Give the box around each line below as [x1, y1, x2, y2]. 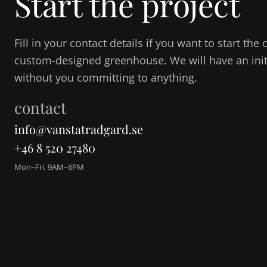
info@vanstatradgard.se [14, 121, 143, 138]
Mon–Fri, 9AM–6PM [14, 162, 84, 173]
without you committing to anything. [14, 70, 197, 85]
